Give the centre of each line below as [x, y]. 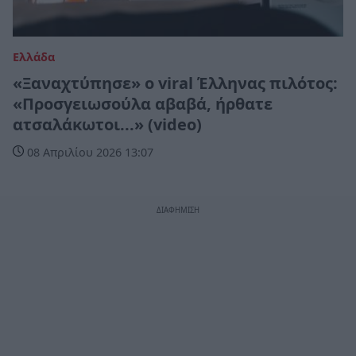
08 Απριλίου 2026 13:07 [89, 152]
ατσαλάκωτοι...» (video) [107, 124]
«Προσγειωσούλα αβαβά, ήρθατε [143, 103]
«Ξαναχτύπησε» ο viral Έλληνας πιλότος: [175, 83]
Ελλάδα [34, 56]
